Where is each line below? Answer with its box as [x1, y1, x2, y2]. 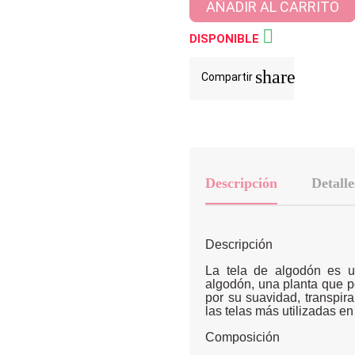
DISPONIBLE [189, 31, 262, 46]
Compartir [201, 70, 255, 83]
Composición [205, 330, 280, 344]
